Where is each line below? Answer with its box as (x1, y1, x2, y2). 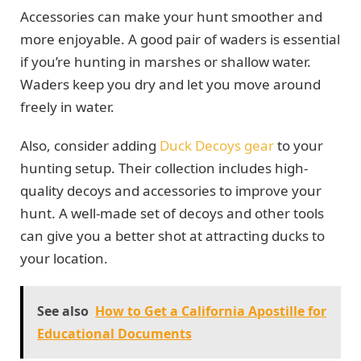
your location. (20, 248, 108, 268)
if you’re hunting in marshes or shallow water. (20, 52, 311, 71)
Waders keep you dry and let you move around (20, 74, 321, 93)
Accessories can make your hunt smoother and (20, 6, 322, 26)
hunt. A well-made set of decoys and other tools (20, 203, 324, 222)
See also (37, 302, 89, 321)
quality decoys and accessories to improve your (20, 180, 322, 200)
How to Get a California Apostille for (95, 302, 326, 321)
